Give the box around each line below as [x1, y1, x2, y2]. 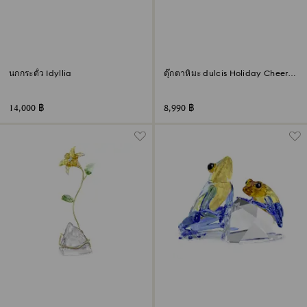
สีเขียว [164, 78, 188, 87]
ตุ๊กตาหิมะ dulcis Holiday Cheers [164, 69, 292, 77]
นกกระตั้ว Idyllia [9, 69, 72, 77]
